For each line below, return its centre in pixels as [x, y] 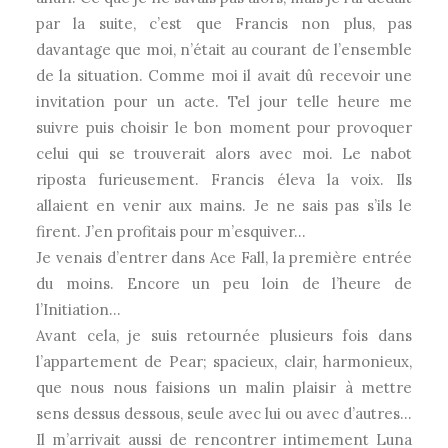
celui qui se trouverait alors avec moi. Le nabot [224, 153]
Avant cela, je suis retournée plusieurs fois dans [224, 335]
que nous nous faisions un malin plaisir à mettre [224, 387]
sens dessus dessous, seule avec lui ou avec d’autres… [224, 413]
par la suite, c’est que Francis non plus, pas [224, 23]
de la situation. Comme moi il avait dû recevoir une [224, 75]
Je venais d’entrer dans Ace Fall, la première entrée [224, 257]
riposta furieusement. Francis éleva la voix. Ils [224, 179]
